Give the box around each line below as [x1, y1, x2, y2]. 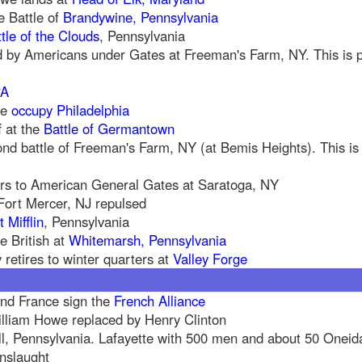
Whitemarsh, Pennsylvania [69, 230, 226, 250]
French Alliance [114, 291, 205, 311]
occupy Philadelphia [11, 100, 129, 120]
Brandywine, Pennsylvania [63, 7, 218, 27]
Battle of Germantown [44, 119, 175, 139]
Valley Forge [173, 249, 247, 269]
